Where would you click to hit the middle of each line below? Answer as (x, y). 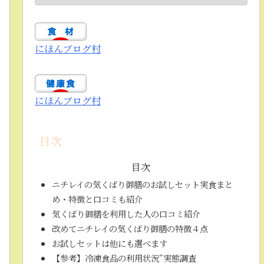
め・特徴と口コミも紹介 (97, 199)
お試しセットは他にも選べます (109, 243)
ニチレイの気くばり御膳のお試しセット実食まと (142, 184)
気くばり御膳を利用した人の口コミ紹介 (126, 213)
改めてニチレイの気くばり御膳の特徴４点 (130, 228)
